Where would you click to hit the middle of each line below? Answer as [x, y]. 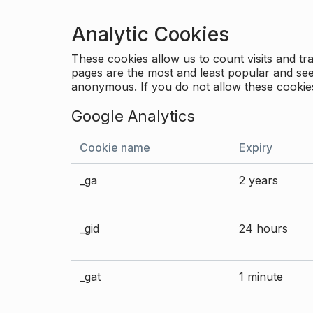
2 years [259, 180]
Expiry [256, 147]
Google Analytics [133, 116]
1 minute [261, 277]
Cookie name [115, 147]
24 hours [263, 228]
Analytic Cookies [150, 34]
